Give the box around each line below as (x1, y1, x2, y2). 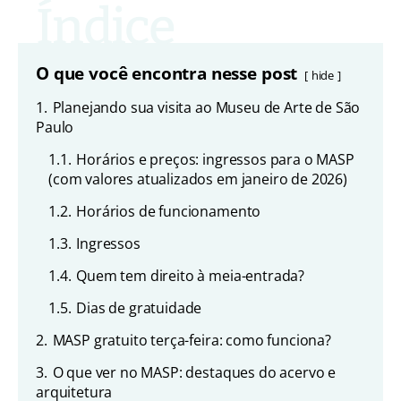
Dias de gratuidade (76, 298, 202, 318)
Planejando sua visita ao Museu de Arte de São (52, 98, 361, 117)
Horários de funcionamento (76, 201, 261, 221)
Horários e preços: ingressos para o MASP (76, 149, 354, 169)
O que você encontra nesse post (36, 61, 298, 85)
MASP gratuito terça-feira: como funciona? (52, 330, 331, 350)
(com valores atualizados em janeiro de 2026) (48, 169, 347, 189)
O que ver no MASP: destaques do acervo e (52, 363, 337, 382)
